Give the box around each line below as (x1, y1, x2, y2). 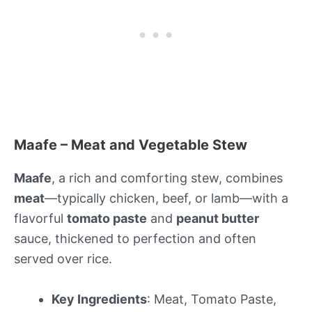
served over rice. (14, 251, 112, 266)
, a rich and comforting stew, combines (52, 170, 283, 185)
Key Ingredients (52, 291, 147, 306)
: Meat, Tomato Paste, (147, 291, 276, 306)
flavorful (14, 210, 67, 226)
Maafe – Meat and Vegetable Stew (14, 136, 247, 153)
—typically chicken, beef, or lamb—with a (45, 190, 288, 205)
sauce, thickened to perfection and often (14, 231, 256, 246)
